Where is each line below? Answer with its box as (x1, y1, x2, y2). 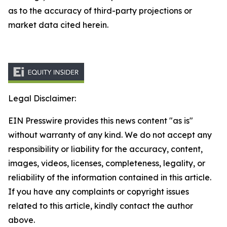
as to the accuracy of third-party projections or (8, 6, 192, 16)
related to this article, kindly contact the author (8, 201, 193, 211)
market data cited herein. (8, 20, 108, 30)
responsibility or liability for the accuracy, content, (8, 144, 203, 154)
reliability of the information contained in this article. (8, 172, 211, 182)
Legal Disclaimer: (8, 93, 76, 103)
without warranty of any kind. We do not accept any (8, 130, 212, 140)
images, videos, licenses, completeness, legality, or (8, 158, 205, 168)
